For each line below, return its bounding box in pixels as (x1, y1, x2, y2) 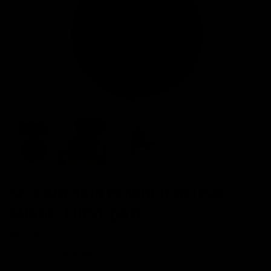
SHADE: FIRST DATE (9, 203, 146, 226)
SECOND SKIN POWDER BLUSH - (9, 182, 230, 205)
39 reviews (60, 249, 94, 259)
